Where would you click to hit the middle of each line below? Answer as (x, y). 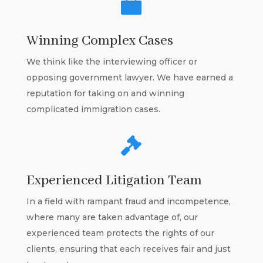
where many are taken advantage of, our (112, 217)
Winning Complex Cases (100, 41)
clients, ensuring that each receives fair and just (128, 249)
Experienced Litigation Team (114, 180)
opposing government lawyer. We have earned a (129, 77)
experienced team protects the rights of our (120, 233)
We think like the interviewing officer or (112, 61)
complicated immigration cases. (94, 109)
